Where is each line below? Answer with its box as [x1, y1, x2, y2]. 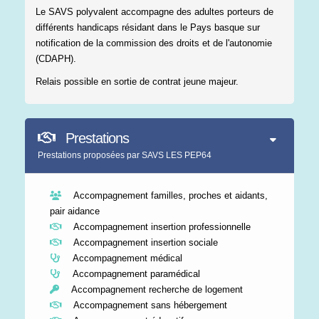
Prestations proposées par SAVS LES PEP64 [38, 150, 211, 160]
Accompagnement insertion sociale [68, 236, 218, 248]
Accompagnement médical [68, 252, 182, 263]
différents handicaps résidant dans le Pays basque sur [36, 21, 260, 33]
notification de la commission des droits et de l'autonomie [36, 37, 272, 48]
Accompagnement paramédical [68, 268, 200, 279]
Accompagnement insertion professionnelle [68, 221, 251, 232]
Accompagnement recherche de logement [66, 283, 243, 295]
